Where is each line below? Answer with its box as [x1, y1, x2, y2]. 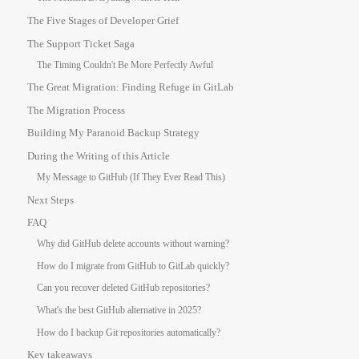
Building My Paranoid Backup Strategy [27, 127, 200, 139]
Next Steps [27, 193, 74, 206]
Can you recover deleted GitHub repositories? [37, 282, 210, 294]
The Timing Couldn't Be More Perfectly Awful [37, 58, 213, 71]
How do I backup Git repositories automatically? [37, 326, 220, 338]
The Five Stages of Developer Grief [27, 14, 179, 27]
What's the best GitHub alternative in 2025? [37, 304, 201, 316]
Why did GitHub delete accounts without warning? [37, 238, 229, 250]
